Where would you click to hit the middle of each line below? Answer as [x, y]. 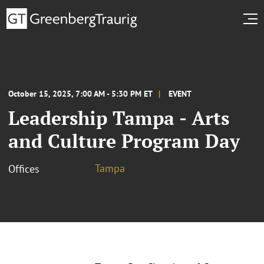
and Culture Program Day [124, 141]
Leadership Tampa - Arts [119, 118]
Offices [24, 169]
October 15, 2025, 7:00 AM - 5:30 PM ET [80, 93]
